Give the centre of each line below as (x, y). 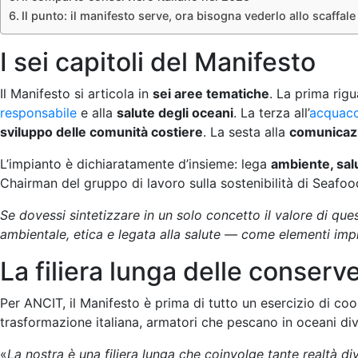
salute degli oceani (175, 113)
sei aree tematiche (211, 93)
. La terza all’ (271, 113)
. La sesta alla (246, 132)
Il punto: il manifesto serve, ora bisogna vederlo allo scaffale (188, 16)
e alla (97, 113)
